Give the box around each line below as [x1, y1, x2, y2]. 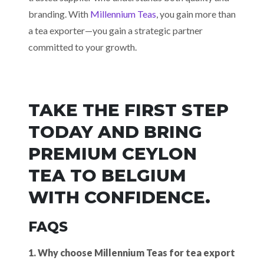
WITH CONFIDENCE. [28, 187, 210, 207]
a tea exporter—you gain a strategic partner [28, 25, 203, 36]
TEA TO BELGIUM [28, 165, 186, 186]
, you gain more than [156, 8, 236, 19]
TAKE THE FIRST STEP [28, 100, 229, 120]
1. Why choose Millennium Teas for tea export [28, 247, 235, 258]
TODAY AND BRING [28, 121, 202, 142]
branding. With [28, 8, 90, 19]
